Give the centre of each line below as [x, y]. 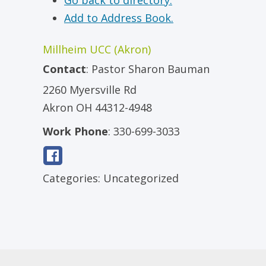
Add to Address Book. [119, 18]
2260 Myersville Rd [90, 90]
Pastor [108, 69]
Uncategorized [141, 178]
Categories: [73, 178]
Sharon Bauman [169, 69]
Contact [64, 69]
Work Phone [75, 131]
